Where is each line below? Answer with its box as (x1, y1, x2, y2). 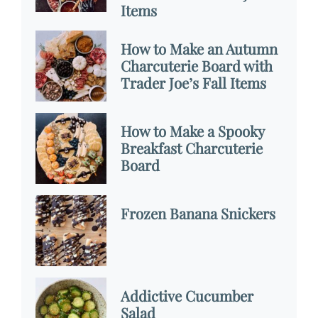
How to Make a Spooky (121, 121, 264, 141)
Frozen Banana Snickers (121, 203, 275, 223)
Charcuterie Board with (121, 55, 273, 75)
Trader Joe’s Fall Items (121, 72, 266, 92)
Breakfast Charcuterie (121, 138, 263, 158)
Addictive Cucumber (121, 285, 253, 305)
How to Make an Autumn (121, 38, 278, 58)
